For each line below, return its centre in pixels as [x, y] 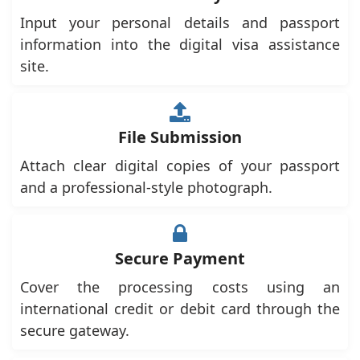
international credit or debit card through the [180, 309]
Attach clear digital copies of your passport [180, 166]
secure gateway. [75, 331]
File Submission [180, 137]
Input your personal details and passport [180, 23]
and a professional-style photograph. [146, 188]
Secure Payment [180, 259]
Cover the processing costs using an [180, 287]
